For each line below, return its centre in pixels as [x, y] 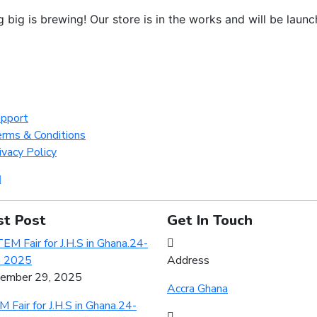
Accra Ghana [197, 289]
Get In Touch [210, 221]
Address [188, 261]
